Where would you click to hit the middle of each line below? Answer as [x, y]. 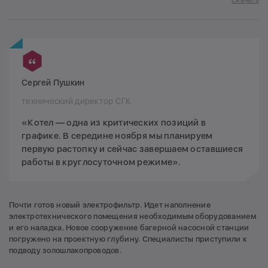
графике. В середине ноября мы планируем [117, 136]
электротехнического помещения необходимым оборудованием [133, 217]
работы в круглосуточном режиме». [101, 162]
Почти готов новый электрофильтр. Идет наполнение [110, 205]
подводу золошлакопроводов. [66, 251]
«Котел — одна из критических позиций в [114, 123]
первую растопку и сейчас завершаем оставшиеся [133, 149]
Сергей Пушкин [53, 83]
